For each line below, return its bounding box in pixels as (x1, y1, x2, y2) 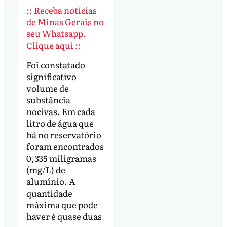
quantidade (26, 186, 72, 200)
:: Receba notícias (26, 3, 97, 16)
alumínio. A (26, 175, 75, 188)
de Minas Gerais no (26, 15, 104, 28)
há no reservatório (26, 128, 101, 141)
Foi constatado (26, 58, 85, 71)
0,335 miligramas (26, 152, 96, 165)
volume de (26, 82, 69, 95)
